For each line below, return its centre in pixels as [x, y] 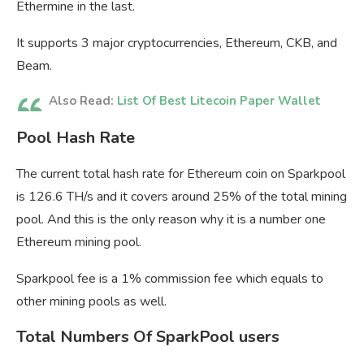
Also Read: [83, 101]
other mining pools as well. [91, 302]
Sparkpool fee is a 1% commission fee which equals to [170, 279]
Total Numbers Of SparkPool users [148, 337]
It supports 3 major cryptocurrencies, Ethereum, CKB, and [177, 43]
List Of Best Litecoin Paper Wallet [219, 101]
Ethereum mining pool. [79, 243]
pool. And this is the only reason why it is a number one [171, 220]
